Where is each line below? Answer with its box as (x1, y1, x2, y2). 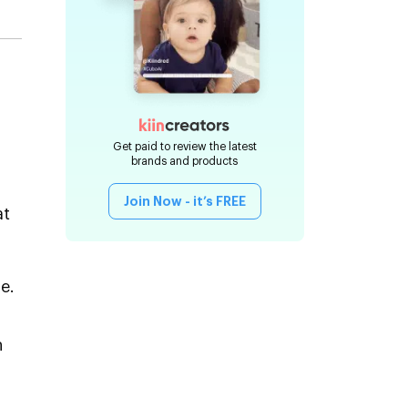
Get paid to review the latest (112, 140, 257, 152)
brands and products (131, 155, 239, 167)
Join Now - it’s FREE (123, 194, 246, 208)
